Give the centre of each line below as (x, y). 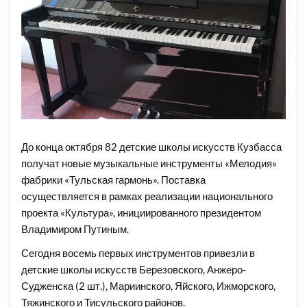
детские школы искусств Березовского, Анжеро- (134, 270)
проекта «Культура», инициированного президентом (142, 212)
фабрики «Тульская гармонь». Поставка (114, 179)
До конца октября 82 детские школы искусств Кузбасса (152, 146)
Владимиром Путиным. (75, 229)
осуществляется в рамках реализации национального (147, 196)
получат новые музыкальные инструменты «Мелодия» (149, 163)
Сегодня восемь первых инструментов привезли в (138, 253)
